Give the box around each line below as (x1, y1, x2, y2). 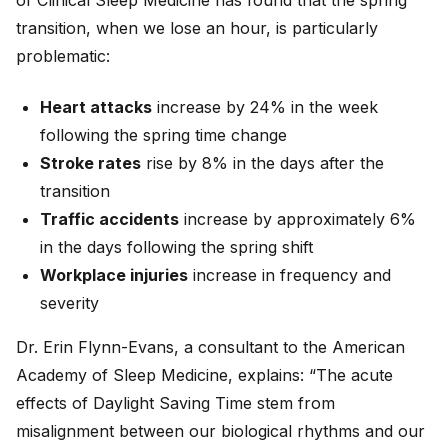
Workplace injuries (40, 264, 188, 285)
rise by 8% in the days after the (141, 152, 384, 173)
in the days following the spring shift (40, 236, 313, 257)
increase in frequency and (188, 264, 391, 285)
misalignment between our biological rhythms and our (16, 420, 425, 441)
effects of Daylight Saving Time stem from (16, 392, 335, 413)
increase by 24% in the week (152, 96, 378, 117)
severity (40, 292, 99, 313)
